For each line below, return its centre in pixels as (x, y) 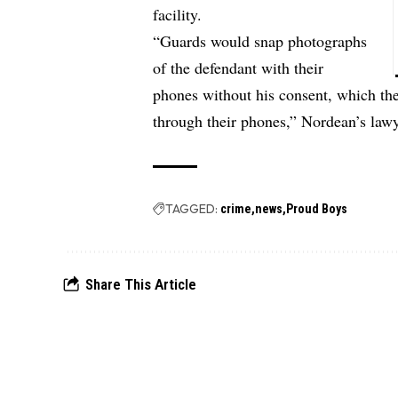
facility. (178, 14)
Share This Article (141, 284)
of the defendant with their (239, 67)
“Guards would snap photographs (260, 40)
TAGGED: (192, 208)
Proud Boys (317, 208)
